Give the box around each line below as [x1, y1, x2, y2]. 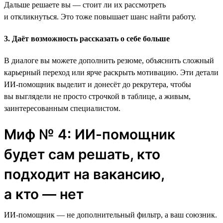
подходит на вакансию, [4, 165, 164, 183]
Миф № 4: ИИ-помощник [4, 125, 175, 143]
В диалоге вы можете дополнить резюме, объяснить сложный [4, 56, 214, 65]
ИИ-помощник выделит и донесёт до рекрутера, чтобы [4, 80, 191, 89]
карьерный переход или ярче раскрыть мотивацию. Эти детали [4, 68, 219, 77]
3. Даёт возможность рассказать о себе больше [4, 34, 170, 43]
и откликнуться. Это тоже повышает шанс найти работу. [4, 12, 196, 21]
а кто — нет [4, 185, 84, 203]
